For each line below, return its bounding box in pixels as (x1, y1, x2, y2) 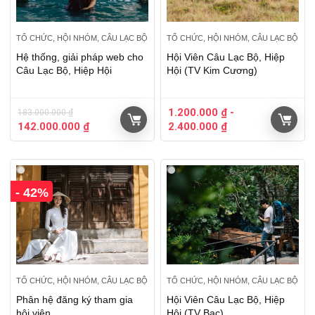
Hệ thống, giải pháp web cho (16, 51, 144, 63)
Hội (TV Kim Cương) (167, 64, 258, 76)
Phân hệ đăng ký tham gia (16, 293, 134, 305)
